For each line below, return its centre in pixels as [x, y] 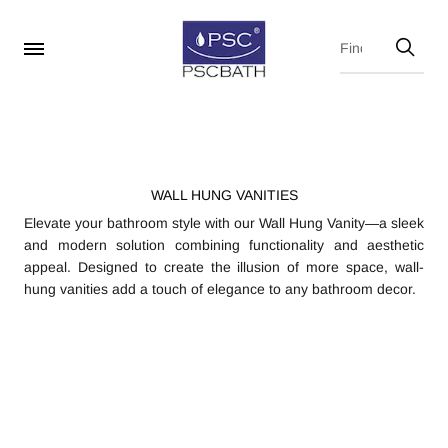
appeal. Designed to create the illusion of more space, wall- [224, 267]
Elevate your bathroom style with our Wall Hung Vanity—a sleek [224, 223]
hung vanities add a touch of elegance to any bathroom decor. [220, 289]
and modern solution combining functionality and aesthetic [224, 245]
